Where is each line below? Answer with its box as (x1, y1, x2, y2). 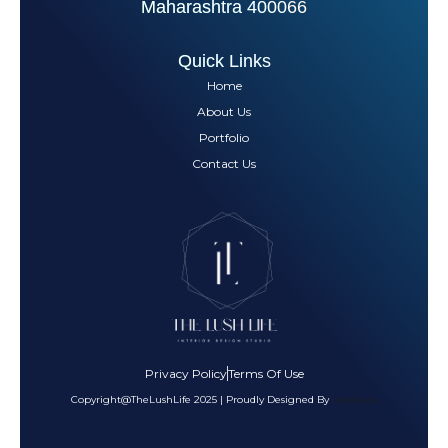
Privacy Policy (144, 365, 227, 381)
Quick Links (177, 50, 271, 71)
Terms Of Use (227, 365, 304, 381)
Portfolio (199, 129, 249, 145)
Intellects (332, 392, 377, 406)
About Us (197, 103, 251, 119)
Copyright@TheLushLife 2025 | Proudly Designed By (71, 392, 332, 406)
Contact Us (192, 155, 256, 171)
